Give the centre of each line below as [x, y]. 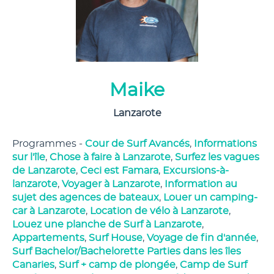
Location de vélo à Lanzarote [159, 211]
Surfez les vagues [217, 157]
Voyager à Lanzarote [111, 184]
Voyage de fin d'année [202, 238]
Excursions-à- [196, 171]
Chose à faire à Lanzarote [110, 157]
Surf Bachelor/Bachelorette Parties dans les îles [127, 251]
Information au [201, 184]
